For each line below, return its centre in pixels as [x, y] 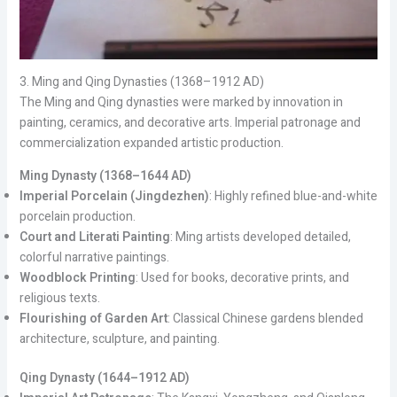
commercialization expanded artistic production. [151, 144]
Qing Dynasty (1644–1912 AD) [104, 378]
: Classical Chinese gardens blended [265, 319]
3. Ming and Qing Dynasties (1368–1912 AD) [141, 82]
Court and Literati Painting [94, 237]
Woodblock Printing [77, 278]
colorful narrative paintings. [94, 258]
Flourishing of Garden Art [93, 319]
